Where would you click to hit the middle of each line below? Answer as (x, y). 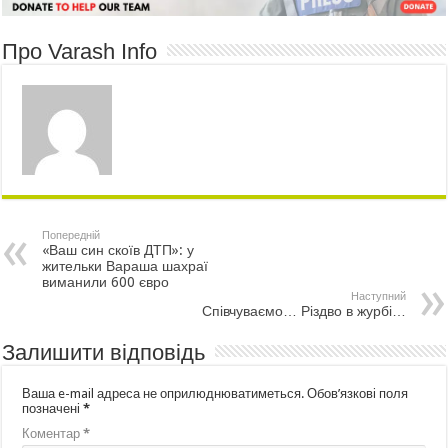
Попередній (71, 235)
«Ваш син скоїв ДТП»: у (118, 249)
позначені (53, 408)
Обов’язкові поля (358, 393)
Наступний (378, 296)
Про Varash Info (80, 51)
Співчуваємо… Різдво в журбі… (303, 310)
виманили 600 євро (106, 281)
